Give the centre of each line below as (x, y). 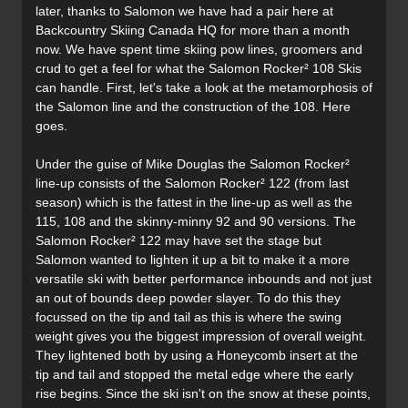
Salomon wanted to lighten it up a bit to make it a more (193, 260)
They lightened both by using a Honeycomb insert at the (197, 356)
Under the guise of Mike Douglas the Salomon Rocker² (193, 164)
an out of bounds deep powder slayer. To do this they (188, 298)
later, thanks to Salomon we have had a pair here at (184, 11)
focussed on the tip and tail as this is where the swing (189, 317)
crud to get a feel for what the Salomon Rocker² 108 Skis (199, 69)
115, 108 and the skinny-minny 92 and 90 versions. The (196, 222)
